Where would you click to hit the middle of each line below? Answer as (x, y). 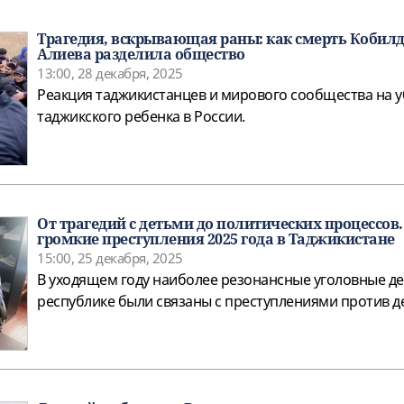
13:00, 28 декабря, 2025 (110, 73)
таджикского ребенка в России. (141, 117)
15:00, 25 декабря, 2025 (110, 258)
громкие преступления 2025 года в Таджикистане (216, 239)
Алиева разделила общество (141, 55)
